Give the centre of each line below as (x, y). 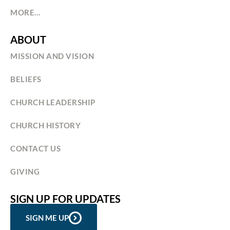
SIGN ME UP (47, 218)
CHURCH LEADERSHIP (53, 102)
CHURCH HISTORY (45, 125)
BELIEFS (26, 79)
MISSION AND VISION (52, 56)
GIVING (25, 171)
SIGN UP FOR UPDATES (65, 198)
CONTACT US (35, 148)
